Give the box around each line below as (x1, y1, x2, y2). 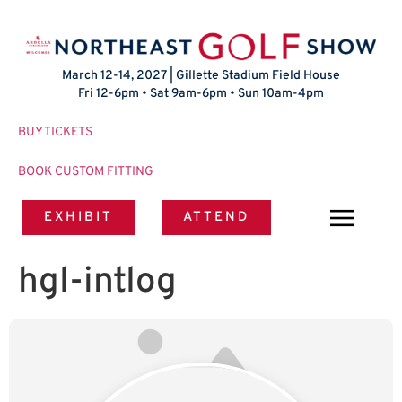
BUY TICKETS (18, 125, 92, 141)
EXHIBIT (43, 209, 113, 227)
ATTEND (183, 209, 250, 227)
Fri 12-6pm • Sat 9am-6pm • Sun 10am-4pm (78, 86, 324, 102)
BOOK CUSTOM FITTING (18, 164, 153, 180)
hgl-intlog (18, 260, 177, 306)
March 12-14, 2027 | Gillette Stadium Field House (62, 68, 340, 84)
